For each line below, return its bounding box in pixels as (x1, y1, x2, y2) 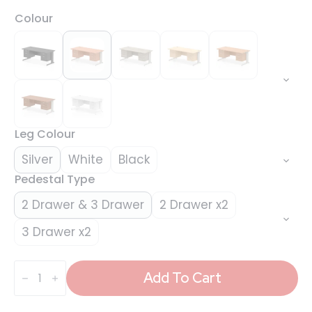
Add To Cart (143, 269, 221, 288)
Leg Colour (15, 125, 75, 142)
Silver (22, 150, 53, 168)
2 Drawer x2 (159, 196, 228, 213)
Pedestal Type (15, 171, 95, 187)
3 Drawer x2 (22, 223, 91, 240)
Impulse (13, 256, 58, 273)
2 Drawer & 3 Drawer (22, 196, 144, 213)
